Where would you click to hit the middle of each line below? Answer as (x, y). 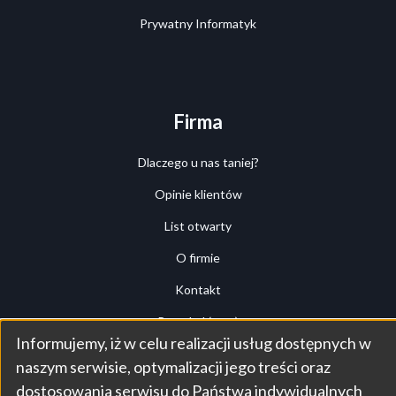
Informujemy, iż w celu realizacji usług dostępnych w (194, 343)
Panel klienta (198, 354)
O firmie (198, 258)
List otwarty (198, 226)
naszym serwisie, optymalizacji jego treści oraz (173, 366)
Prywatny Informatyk (198, 24)
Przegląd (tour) (198, 322)
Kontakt (198, 290)
